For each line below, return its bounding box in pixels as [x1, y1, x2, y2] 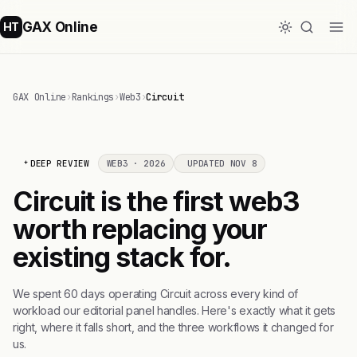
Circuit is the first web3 [13, 185, 300, 218]
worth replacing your [13, 213, 268, 245]
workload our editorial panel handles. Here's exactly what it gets [13, 304, 335, 317]
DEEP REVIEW [30, 158, 89, 169]
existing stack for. [13, 241, 232, 273]
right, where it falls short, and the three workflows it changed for [13, 320, 334, 334]
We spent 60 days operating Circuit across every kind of [13, 287, 299, 300]
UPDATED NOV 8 [187, 158, 257, 169]
